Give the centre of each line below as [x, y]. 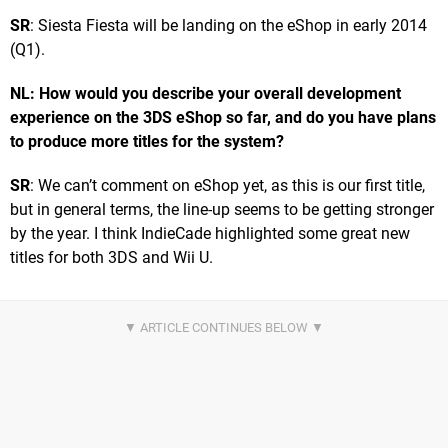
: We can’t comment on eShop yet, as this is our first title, [227, 185]
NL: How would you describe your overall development [205, 93]
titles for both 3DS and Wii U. [111, 257]
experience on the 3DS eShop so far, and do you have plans [223, 117]
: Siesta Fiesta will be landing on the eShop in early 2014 [228, 25]
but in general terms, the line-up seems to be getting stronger [222, 209]
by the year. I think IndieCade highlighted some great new [210, 233]
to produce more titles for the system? [147, 141]
